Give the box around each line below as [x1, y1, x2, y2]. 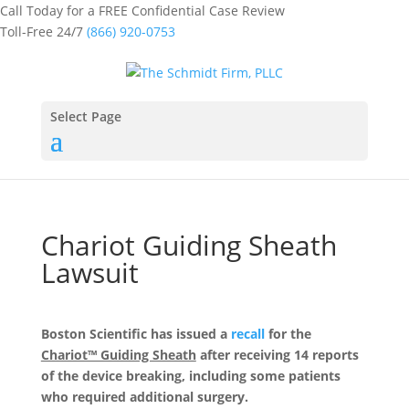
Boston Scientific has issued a [40, 324, 231, 342]
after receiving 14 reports [195, 345, 359, 363]
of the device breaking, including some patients [40, 366, 341, 384]
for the [264, 324, 311, 342]
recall [230, 324, 265, 342]
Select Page [49, 107, 121, 125]
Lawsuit [40, 253, 139, 291]
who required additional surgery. [40, 387, 248, 405]
